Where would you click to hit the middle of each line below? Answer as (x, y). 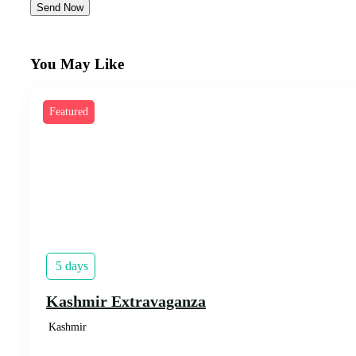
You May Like (77, 64)
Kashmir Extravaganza (126, 302)
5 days (72, 266)
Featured (69, 112)
